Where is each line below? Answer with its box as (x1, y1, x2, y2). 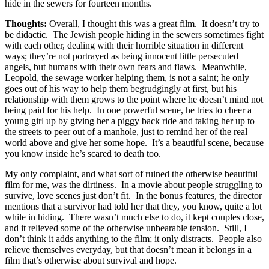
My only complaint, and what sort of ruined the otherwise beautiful (5, 168, 258, 179)
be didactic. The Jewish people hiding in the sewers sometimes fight (5, 29, 264, 40)
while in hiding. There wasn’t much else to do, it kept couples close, (5, 211, 264, 222)
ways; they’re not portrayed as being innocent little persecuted (5, 50, 238, 61)
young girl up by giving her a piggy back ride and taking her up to (5, 115, 255, 126)
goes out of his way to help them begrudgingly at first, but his (5, 83, 237, 94)
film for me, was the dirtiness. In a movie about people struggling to (5, 179, 262, 190)
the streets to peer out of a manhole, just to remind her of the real (5, 126, 247, 137)
